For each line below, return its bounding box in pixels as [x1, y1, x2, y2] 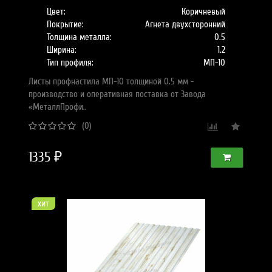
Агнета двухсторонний [144, 19, 225, 30]
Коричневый [181, 6, 225, 17]
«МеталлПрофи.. [29, 101, 87, 112]
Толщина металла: [47, 32, 112, 42]
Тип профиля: [47, 57, 94, 68]
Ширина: [47, 44, 77, 55]
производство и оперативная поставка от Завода [29, 89, 206, 100]
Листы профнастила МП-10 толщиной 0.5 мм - [29, 76, 194, 87]
